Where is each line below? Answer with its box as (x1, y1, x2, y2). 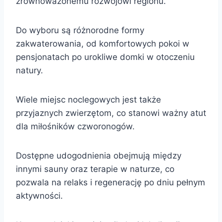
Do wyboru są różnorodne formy (16, 25, 144, 35)
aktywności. (16, 190, 63, 201)
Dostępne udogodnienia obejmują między (16, 150, 181, 161)
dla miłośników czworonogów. (16, 121, 135, 131)
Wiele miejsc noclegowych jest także (16, 94, 161, 105)
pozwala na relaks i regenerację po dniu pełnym (16, 177, 205, 187)
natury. (16, 65, 43, 75)
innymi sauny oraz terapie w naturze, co (16, 164, 174, 174)
